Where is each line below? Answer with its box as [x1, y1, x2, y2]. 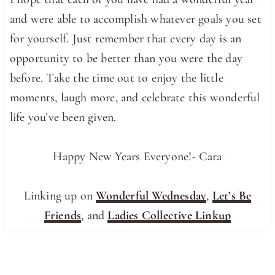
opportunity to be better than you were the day [9, 51, 243, 66]
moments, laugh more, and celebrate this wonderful [9, 90, 260, 106]
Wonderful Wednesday [96, 188, 207, 204]
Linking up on [23, 188, 96, 204]
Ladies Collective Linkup [107, 208, 231, 223]
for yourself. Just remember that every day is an [9, 31, 242, 47]
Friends [44, 208, 82, 223]
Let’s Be [212, 188, 252, 204]
